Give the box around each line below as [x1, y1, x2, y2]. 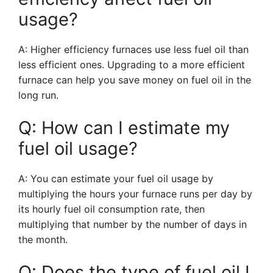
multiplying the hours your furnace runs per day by [18, 188, 252, 200]
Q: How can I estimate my [18, 117, 230, 138]
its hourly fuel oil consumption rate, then [18, 203, 205, 215]
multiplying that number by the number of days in [18, 218, 247, 230]
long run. [18, 89, 58, 101]
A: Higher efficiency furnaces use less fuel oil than [18, 43, 249, 55]
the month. [18, 233, 68, 246]
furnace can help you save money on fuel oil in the [18, 74, 251, 86]
